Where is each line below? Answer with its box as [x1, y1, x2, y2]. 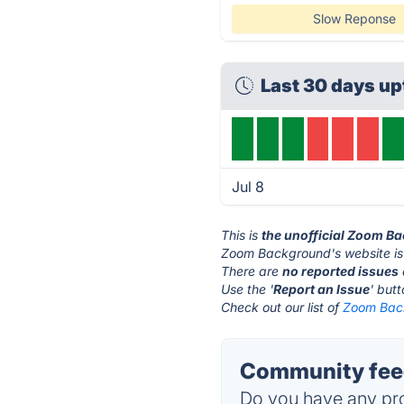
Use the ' [221, 281, 274, 297]
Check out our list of [221, 299, 344, 315]
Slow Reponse [312, 11, 396, 26]
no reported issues [282, 263, 399, 279]
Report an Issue [273, 281, 371, 297]
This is [221, 227, 262, 243]
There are [221, 263, 283, 279]
